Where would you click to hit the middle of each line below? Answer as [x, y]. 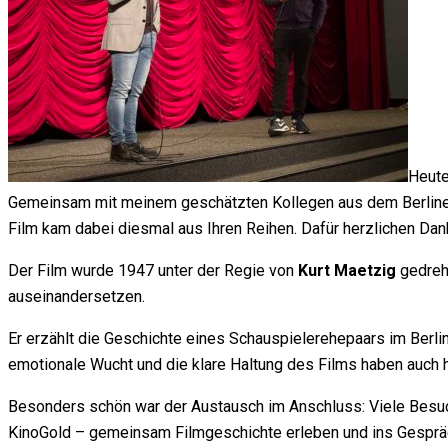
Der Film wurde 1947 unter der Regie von [153, 271]
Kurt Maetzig [347, 271]
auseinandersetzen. [76, 297]
